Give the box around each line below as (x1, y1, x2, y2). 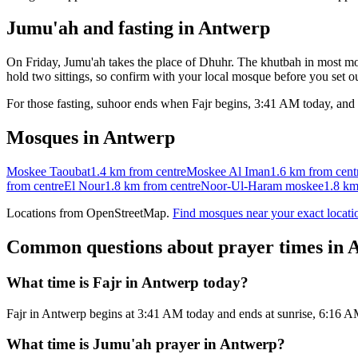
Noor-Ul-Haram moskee (201, 179, 324, 193)
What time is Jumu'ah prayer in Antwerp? (6, 336, 285, 353)
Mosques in (6, 127, 103, 149)
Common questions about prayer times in (6, 237, 348, 258)
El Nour (64, 179, 105, 193)
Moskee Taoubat (6, 165, 90, 179)
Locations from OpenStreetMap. (6, 206, 169, 221)
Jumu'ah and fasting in (6, 18, 198, 39)
